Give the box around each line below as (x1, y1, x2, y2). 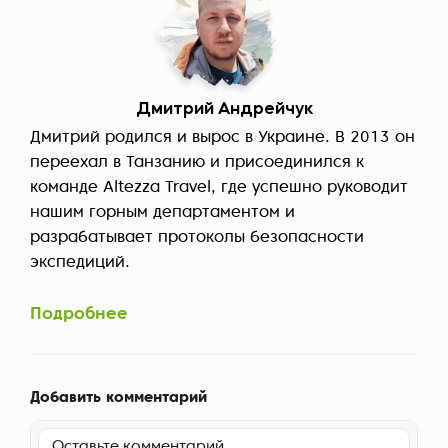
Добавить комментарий (30, 391, 207, 407)
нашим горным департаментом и (30, 205, 295, 222)
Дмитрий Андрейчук (135, 101, 313, 119)
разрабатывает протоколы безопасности (30, 230, 364, 247)
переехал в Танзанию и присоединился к (30, 155, 364, 172)
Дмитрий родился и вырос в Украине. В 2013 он (30, 130, 415, 147)
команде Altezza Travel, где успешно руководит (30, 180, 408, 197)
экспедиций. (30, 255, 130, 272)
